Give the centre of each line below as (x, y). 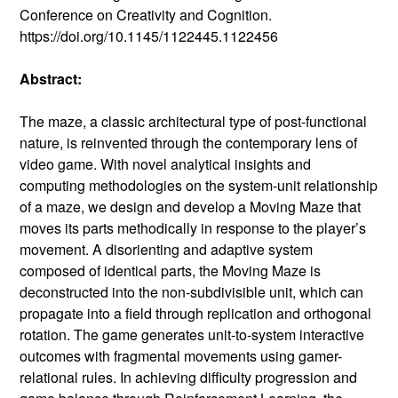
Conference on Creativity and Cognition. (146, 14)
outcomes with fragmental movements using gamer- (181, 355)
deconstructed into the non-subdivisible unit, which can (192, 291)
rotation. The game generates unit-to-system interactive (192, 334)
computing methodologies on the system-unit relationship (199, 185)
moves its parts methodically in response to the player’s (193, 227)
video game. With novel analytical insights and (166, 163)
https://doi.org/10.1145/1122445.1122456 (149, 36)
